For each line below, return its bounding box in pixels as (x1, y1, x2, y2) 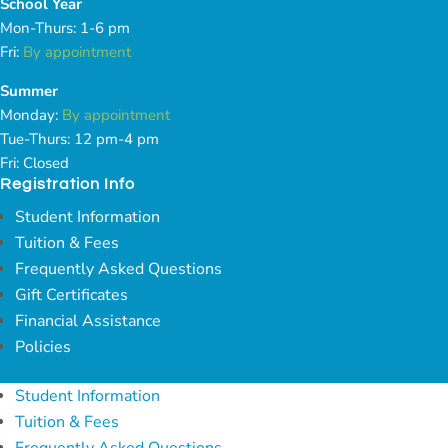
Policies (15, 336, 71, 359)
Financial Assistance (15, 310, 161, 333)
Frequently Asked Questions (15, 258, 222, 281)
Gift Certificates (15, 284, 128, 307)
